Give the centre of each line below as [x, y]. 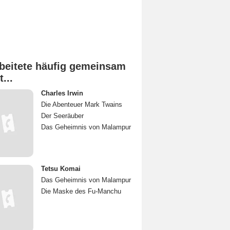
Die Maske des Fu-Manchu [81, 191]
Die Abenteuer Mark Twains [82, 104]
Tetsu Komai [61, 169]
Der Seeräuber [62, 116]
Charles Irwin [62, 93]
